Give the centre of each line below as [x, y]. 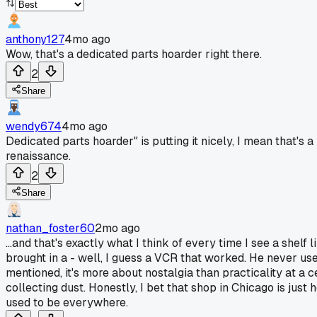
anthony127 [35, 39]
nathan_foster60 [50, 228]
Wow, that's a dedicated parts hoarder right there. [134, 54]
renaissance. [38, 156]
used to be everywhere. [67, 302]
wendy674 [34, 126]
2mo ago [117, 228]
